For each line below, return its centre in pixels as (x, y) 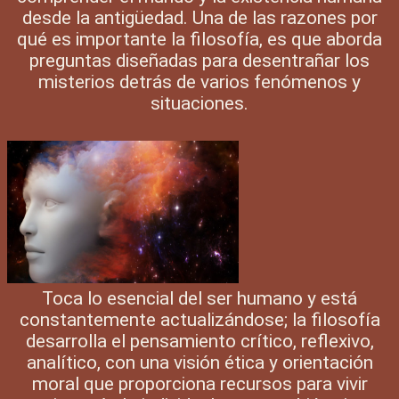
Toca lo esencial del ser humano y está (199, 298)
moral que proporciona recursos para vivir (199, 383)
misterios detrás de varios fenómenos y (199, 81)
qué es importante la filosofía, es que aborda (199, 39)
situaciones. (199, 103)
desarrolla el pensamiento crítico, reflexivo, (199, 341)
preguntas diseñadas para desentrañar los (199, 60)
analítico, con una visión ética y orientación (199, 362)
